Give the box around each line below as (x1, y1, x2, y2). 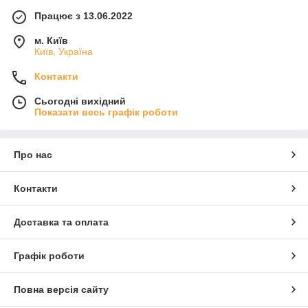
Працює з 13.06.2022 (34, 10, 133, 21)
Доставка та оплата (14, 216, 109, 228)
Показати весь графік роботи (34, 106, 178, 118)
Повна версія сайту (14, 283, 109, 295)
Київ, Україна (34, 45, 93, 57)
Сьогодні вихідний (34, 95, 126, 107)
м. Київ (34, 34, 68, 46)
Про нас (14, 148, 52, 160)
